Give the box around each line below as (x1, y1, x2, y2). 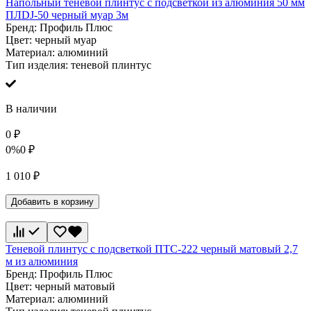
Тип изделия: (6, 59, 71, 72)
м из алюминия (6, 255, 78, 268)
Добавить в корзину (11, 196, 94, 208)
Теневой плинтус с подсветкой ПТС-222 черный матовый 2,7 (6, 243, 298, 255)
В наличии (6, 103, 57, 115)
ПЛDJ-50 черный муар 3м (6, 9, 128, 22)
